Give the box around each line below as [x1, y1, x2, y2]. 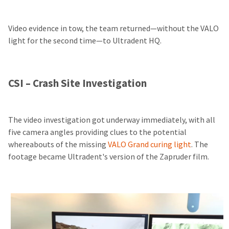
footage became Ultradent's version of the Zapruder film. [8, 151, 211, 162]
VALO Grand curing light [108, 139, 191, 150]
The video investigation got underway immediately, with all [8, 114, 215, 125]
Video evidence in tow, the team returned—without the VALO [8, 22, 219, 34]
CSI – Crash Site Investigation [8, 75, 147, 90]
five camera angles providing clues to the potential [8, 126, 187, 138]
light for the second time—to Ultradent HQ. [8, 35, 163, 46]
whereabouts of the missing [8, 139, 108, 150]
